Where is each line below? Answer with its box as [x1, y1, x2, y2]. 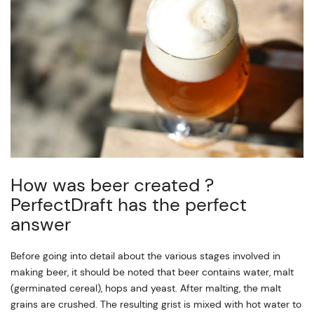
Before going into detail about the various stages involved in [11, 249, 280, 262]
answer [11, 212, 71, 236]
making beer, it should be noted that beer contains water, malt [11, 265, 294, 278]
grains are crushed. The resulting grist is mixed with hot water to [11, 297, 301, 310]
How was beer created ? [11, 172, 214, 197]
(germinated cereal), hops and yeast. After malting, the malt [11, 281, 281, 294]
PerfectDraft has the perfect [11, 192, 247, 217]
